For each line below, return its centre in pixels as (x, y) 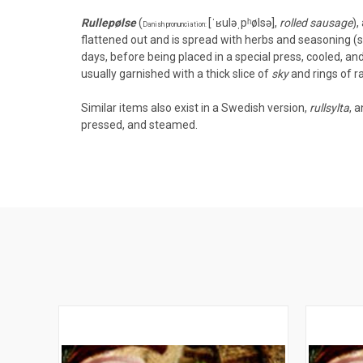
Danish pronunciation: (175, 24)
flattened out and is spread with (163, 39)
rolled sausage (316, 22)
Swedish (243, 107)
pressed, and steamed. (139, 124)
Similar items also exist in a (151, 107)
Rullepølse (109, 22)
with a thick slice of (221, 73)
